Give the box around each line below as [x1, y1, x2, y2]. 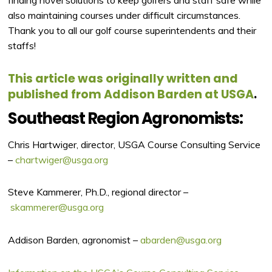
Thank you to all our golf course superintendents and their [8, 24, 257, 36]
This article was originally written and [8, 70, 239, 87]
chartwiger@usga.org [15, 153, 109, 166]
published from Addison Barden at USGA [8, 86, 254, 103]
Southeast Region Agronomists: [8, 107, 243, 130]
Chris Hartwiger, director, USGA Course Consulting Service [8, 138, 261, 151]
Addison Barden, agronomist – [8, 234, 141, 246]
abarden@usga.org [140, 234, 222, 246]
